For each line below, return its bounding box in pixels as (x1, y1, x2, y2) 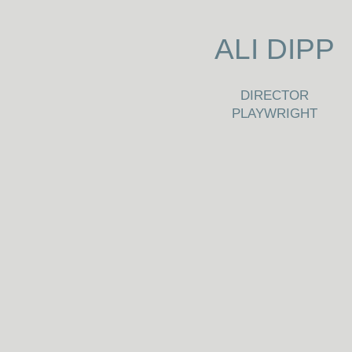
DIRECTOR (240, 88, 309, 103)
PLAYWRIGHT (232, 106, 317, 121)
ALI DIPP (214, 33, 335, 65)
